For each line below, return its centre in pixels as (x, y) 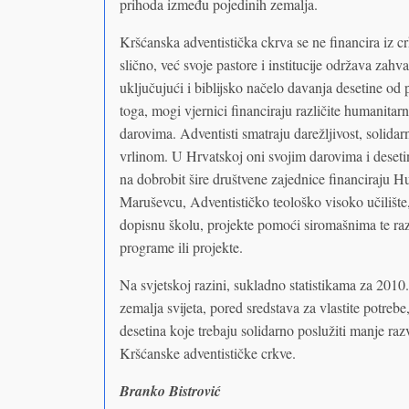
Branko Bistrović (170, 390)
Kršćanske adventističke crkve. (207, 352)
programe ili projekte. (181, 246)
